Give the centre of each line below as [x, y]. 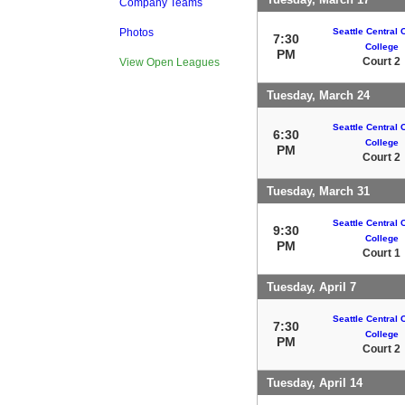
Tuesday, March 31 [318, 191]
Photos [137, 33]
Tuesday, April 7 [311, 287]
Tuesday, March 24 [318, 95]
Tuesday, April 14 [315, 382]
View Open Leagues [170, 62]
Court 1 [381, 253]
